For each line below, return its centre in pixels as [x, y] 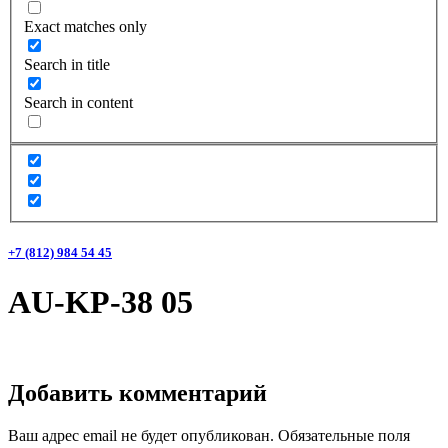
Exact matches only [85, 26]
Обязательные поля [344, 435]
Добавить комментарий [137, 392]
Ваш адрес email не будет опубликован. [141, 435]
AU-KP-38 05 [100, 301]
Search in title [67, 64]
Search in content [78, 102]
